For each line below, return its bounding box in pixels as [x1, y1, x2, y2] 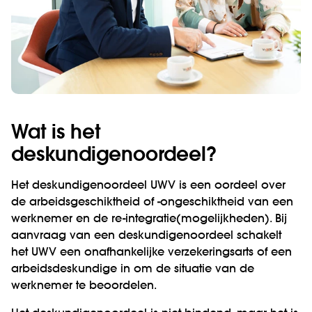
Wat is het [11, 123, 100, 143]
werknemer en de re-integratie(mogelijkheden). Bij [11, 214, 287, 225]
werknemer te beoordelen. [11, 281, 157, 292]
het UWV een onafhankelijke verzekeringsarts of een [11, 247, 292, 258]
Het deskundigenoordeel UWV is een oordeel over [11, 180, 286, 192]
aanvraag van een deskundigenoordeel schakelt [11, 231, 281, 242]
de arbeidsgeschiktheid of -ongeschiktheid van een [11, 197, 293, 208]
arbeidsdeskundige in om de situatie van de [11, 264, 254, 275]
